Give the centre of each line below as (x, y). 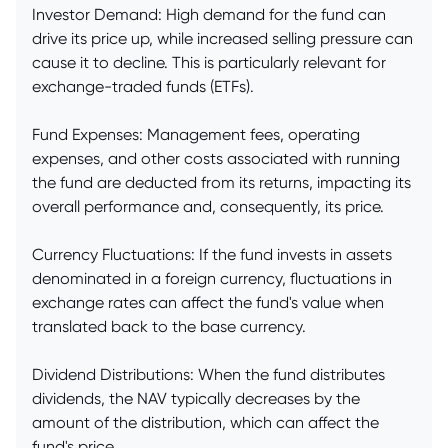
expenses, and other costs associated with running (216, 159)
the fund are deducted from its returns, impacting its (221, 183)
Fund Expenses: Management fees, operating (196, 135)
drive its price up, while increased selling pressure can (222, 39)
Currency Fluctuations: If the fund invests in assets (212, 255)
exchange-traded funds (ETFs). (143, 87)
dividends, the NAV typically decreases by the (196, 399)
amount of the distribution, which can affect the (205, 423)
